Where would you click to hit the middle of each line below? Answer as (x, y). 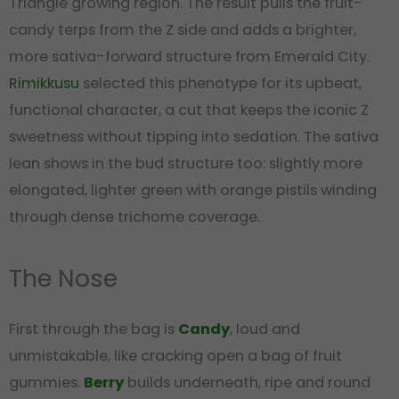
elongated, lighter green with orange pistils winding (193, 190)
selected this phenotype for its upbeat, (220, 83)
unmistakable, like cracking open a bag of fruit (175, 356)
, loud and (265, 330)
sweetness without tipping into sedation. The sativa (194, 136)
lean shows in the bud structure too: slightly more (186, 163)
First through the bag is (94, 330)
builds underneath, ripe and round (247, 383)
